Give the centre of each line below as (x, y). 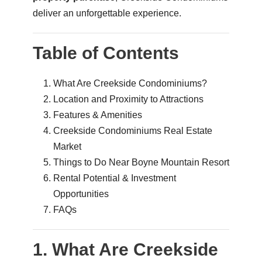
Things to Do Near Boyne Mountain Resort (141, 162)
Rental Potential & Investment (114, 178)
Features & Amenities (97, 115)
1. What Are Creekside (125, 249)
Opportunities (81, 194)
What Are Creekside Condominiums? (130, 83)
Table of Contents (106, 53)
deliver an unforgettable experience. (107, 13)
